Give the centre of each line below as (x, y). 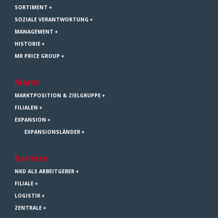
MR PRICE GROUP (37, 56)
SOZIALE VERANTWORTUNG (52, 20)
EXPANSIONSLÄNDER (52, 132)
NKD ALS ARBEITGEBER (45, 172)
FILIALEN (26, 108)
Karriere (31, 158)
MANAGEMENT (34, 32)
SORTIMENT (31, 8)
